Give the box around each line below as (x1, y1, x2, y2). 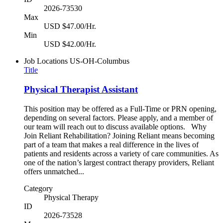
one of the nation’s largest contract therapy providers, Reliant (24, 158, 214, 167)
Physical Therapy (44, 193, 99, 202)
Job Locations (24, 57, 68, 66)
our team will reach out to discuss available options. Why (24, 122, 207, 131)
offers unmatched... (24, 167, 84, 176)
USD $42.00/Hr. (44, 40, 96, 49)
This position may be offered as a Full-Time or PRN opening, (24, 104, 217, 113)
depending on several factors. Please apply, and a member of (24, 113, 213, 122)
